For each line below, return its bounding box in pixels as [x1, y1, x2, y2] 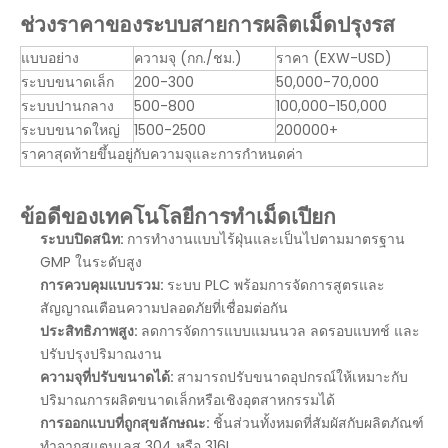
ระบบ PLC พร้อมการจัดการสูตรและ [167, 275, 385, 295]
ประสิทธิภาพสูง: [40, 321, 141, 341]
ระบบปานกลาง [21, 96, 114, 116]
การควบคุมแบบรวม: [40, 275, 167, 295]
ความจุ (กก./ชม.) [134, 48, 242, 68]
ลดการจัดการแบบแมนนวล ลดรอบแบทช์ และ [141, 321, 420, 341]
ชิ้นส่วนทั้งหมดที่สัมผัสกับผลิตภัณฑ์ [213, 413, 424, 433]
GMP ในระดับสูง [40, 252, 142, 272]
